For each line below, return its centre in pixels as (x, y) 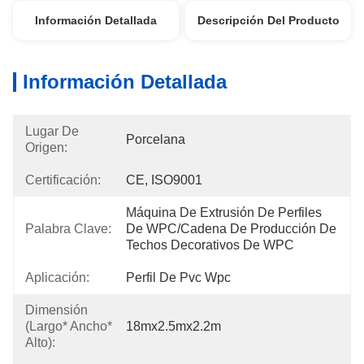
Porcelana (156, 139)
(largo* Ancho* (69, 326)
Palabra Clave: (68, 229)
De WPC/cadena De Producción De (231, 229)
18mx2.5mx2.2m (173, 326)
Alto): (40, 342)
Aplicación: (57, 277)
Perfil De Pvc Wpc (178, 277)
